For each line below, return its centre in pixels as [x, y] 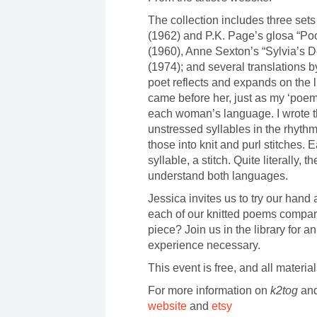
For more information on [209, 291]
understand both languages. [218, 176]
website [168, 306]
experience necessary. [204, 246]
